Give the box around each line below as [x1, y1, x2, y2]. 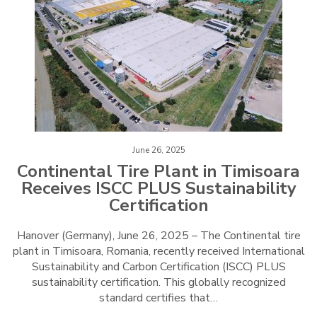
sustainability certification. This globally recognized [31, 274, 286, 290]
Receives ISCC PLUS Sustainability [21, 176, 296, 200]
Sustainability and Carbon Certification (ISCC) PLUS [31, 258, 286, 275]
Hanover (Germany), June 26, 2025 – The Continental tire [16, 227, 301, 243]
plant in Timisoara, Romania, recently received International [12, 243, 305, 259]
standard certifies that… [99, 289, 218, 306]
